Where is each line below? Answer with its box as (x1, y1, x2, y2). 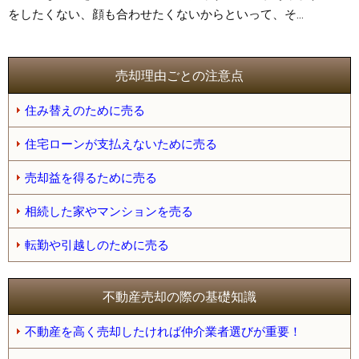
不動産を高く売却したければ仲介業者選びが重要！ (25, 324, 301, 339)
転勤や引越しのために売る (25, 237, 169, 252)
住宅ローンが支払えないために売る (25, 136, 217, 151)
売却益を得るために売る (25, 170, 157, 185)
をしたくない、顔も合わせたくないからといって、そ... (8, 6, 304, 22)
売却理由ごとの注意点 (115, 68, 244, 83)
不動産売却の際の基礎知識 (103, 289, 256, 304)
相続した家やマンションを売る (25, 204, 193, 219)
